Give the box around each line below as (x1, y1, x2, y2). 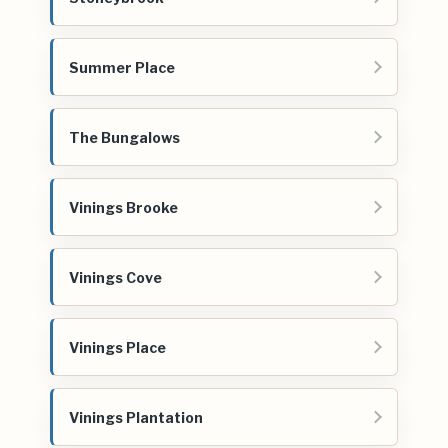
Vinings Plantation (69, 408, 203, 426)
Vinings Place (69, 338, 166, 356)
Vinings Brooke (69, 198, 178, 216)
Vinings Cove (69, 268, 162, 286)
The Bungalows (69, 128, 180, 146)
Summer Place (69, 58, 175, 76)
